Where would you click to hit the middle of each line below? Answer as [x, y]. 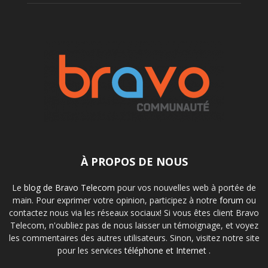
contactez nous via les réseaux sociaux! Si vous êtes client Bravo [134, 213]
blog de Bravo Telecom [71, 188]
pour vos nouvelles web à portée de [187, 188]
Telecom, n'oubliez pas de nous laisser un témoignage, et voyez [134, 226]
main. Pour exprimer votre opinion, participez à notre [116, 200]
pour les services [91, 251]
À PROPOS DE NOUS [134, 162]
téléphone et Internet [167, 251]
